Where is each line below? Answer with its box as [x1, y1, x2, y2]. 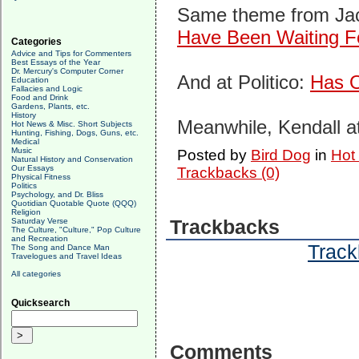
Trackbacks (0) [176, 164, 280, 181]
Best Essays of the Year [11, 58, 100, 67]
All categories [11, 269, 61, 278]
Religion [11, 208, 41, 216]
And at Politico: [176, 71, 310, 93]
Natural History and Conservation [11, 155, 133, 163]
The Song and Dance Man [11, 243, 110, 252]
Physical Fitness [11, 172, 71, 181]
